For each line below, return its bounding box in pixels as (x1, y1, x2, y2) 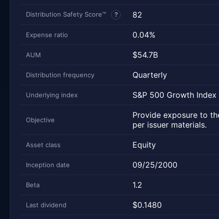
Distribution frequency (26, 70, 94, 79)
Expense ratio (26, 30, 68, 39)
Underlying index (26, 90, 78, 99)
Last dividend (26, 200, 66, 209)
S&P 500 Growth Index (132, 89, 217, 100)
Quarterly (132, 69, 167, 80)
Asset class (26, 140, 61, 149)
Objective (26, 115, 55, 124)
